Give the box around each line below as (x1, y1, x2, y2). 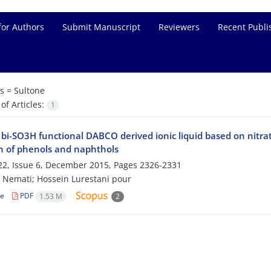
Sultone (13, 85, 45, 96)
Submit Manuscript (62, 21, 140, 33)
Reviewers (158, 21, 200, 33)
